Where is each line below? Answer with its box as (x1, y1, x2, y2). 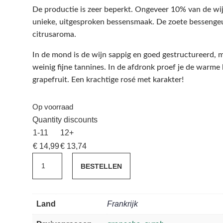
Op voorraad (32, 103, 73, 111)
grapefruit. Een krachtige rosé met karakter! (32, 76, 184, 84)
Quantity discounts (32, 115, 98, 124)
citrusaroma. (32, 30, 76, 39)
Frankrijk (107, 200, 138, 209)
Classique (31, 179, 68, 188)
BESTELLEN (80, 162, 122, 170)
